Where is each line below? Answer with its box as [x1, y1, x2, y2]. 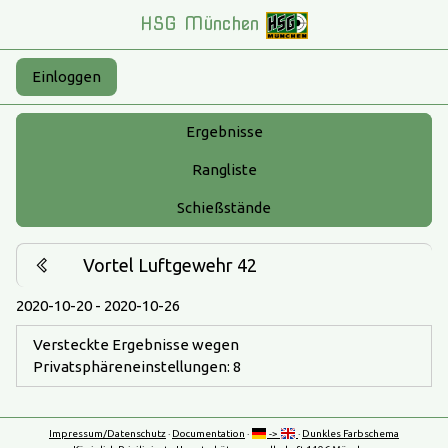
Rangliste [191, 160, 257, 178]
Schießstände [177, 198, 271, 216]
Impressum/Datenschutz [49, 427, 166, 439]
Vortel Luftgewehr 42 [83, 254, 257, 275]
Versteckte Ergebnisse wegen [33, 335, 239, 353]
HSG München [140, 13, 266, 34]
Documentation [172, 427, 245, 439]
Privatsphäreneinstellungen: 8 [33, 357, 241, 375]
